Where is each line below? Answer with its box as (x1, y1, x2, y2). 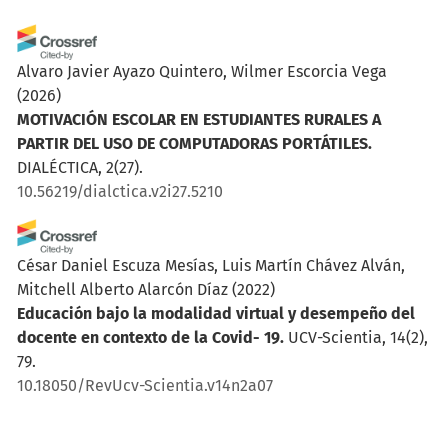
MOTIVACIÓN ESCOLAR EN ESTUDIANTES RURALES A (17, 109, 381, 129)
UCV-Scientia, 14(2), (288, 327, 428, 347)
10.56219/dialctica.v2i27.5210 (17, 181, 223, 201)
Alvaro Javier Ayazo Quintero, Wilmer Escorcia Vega (17, 61, 387, 81)
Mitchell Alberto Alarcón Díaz (17, 279, 228, 299)
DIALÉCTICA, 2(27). (17, 157, 143, 177)
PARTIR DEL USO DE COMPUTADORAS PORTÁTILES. (17, 133, 372, 153)
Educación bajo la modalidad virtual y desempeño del (17, 303, 415, 323)
